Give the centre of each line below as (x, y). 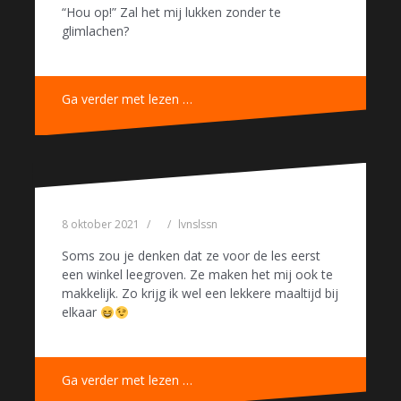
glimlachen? (95, 31)
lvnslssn (198, 225)
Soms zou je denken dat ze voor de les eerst (191, 256)
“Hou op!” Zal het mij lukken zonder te (171, 13)
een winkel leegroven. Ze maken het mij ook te (197, 275)
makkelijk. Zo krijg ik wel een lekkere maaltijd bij (200, 294)
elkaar (81, 312)
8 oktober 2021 (101, 225)
